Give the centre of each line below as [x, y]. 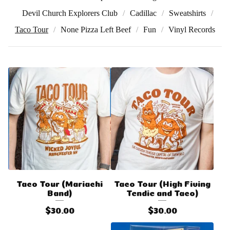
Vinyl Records [192, 30]
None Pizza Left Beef [96, 30]
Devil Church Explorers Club [70, 13]
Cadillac [143, 13]
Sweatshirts [187, 13]
